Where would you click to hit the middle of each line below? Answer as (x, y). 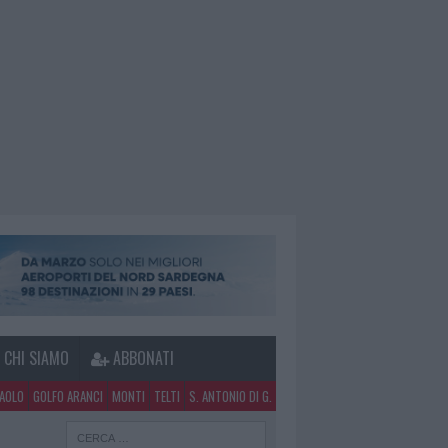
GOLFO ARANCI (68, 396)
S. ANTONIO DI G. (230, 396)
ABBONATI (141, 358)
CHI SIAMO (37, 358)
